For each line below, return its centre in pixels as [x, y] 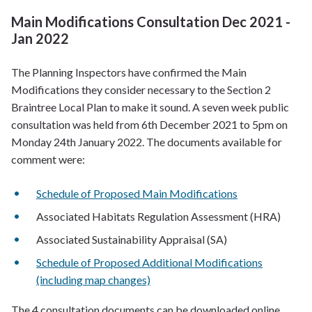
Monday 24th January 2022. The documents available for [147, 142]
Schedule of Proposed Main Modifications [137, 193]
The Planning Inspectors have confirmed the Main [129, 72]
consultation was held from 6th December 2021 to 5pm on [149, 124]
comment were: [48, 159]
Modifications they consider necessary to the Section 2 [141, 89]
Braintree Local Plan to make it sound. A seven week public [150, 107]
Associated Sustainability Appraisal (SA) [132, 239]
